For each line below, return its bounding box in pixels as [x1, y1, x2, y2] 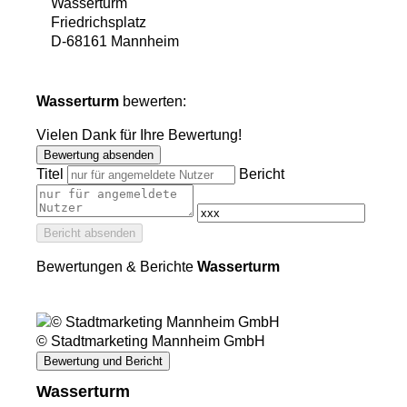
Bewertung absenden [44, 148, 154, 163]
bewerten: [119, 94, 186, 110]
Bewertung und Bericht [44, 354, 163, 369]
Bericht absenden [44, 226, 135, 241]
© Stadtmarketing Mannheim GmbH [36, 333, 265, 350]
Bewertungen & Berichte [36, 259, 197, 275]
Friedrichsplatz [51, 15, 146, 31]
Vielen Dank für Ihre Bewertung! [36, 127, 242, 144]
